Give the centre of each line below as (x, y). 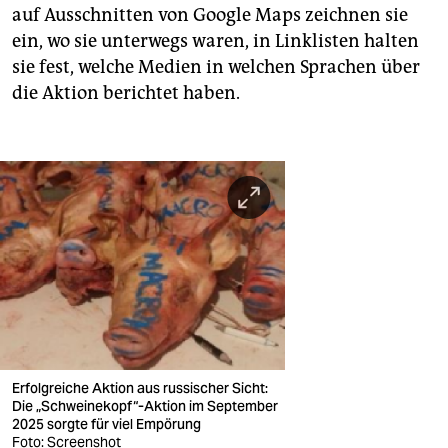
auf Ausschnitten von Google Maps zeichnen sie (210, 14)
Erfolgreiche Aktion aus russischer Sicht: (140, 388)
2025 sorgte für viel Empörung (108, 424)
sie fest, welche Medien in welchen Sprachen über (216, 66)
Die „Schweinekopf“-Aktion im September (145, 406)
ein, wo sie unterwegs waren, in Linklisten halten (215, 40)
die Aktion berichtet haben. (126, 92)
